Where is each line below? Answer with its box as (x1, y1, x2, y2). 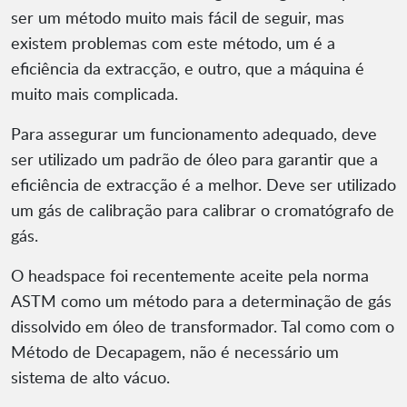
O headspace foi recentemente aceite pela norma (11, 264, 369, 287)
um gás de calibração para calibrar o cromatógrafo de (11, 199, 394, 222)
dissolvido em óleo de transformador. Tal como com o (11, 315, 394, 338)
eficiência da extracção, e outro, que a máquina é (11, 57, 364, 80)
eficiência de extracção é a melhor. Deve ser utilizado (11, 174, 396, 196)
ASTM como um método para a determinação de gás (11, 290, 392, 313)
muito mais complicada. (11, 83, 178, 105)
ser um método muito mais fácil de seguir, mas (11, 6, 344, 29)
